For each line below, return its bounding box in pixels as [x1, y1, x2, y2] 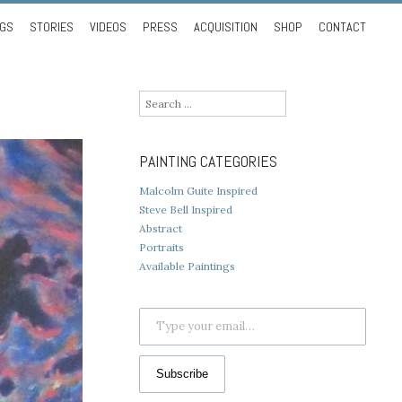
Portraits [138, 240, 184, 254]
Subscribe [155, 366, 208, 380]
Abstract [138, 221, 182, 235]
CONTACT [318, 18, 366, 35]
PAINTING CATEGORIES [138, 150, 277, 171]
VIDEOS [89, 18, 127, 35]
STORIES [29, 18, 74, 35]
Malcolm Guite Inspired [138, 183, 258, 197]
